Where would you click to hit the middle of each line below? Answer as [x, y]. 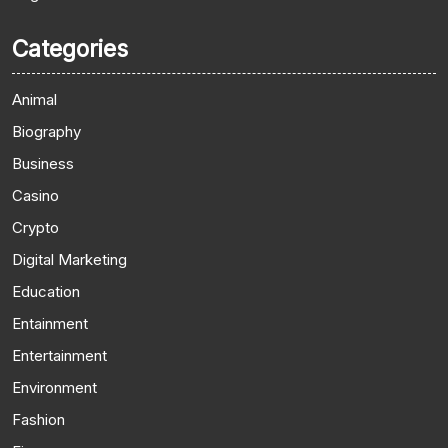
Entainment [50, 323]
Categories [70, 48]
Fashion [38, 419]
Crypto [35, 227]
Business [43, 163]
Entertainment [59, 355]
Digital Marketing [69, 259]
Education [46, 291]
